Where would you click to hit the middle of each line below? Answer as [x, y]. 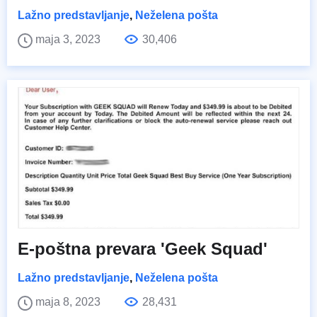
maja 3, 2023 [69, 39]
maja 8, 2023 [69, 301]
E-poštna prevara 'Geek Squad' [143, 248]
